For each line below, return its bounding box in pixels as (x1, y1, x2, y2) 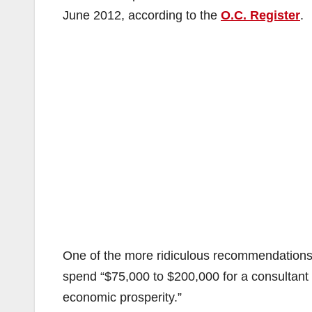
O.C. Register (221, 8, 300, 22)
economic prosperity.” (63, 290, 182, 304)
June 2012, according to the (63, 8, 221, 22)
